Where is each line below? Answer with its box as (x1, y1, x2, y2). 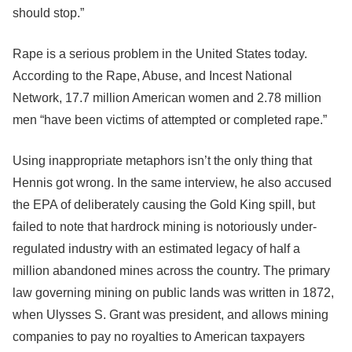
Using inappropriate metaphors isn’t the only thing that (13, 154, 312, 167)
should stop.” (13, 6, 84, 20)
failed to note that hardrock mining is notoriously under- (13, 220, 317, 233)
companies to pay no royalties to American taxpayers (13, 330, 305, 343)
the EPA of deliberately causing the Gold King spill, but (13, 198, 315, 211)
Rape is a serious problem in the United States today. (13, 47, 307, 60)
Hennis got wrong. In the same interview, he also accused (13, 176, 332, 189)
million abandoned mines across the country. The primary (13, 264, 330, 277)
